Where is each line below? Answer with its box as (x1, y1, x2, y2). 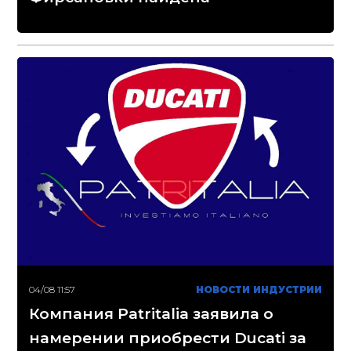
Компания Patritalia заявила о (29, 304, 274, 323)
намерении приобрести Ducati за (29, 328, 307, 347)
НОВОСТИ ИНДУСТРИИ (195, 283, 322, 295)
